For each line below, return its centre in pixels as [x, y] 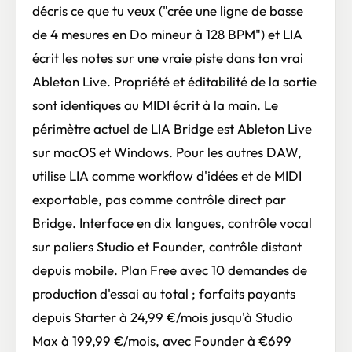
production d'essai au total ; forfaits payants [164, 294]
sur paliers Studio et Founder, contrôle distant [167, 247]
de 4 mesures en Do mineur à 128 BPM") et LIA [167, 35]
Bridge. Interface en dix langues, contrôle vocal [172, 223]
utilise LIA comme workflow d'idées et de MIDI [167, 176]
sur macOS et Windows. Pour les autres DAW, [167, 152]
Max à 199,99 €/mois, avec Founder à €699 [162, 341]
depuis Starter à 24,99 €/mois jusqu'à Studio [163, 317]
